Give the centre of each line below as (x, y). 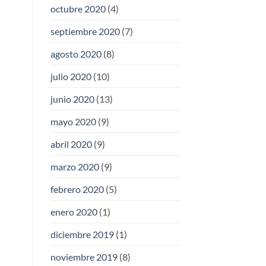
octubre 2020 (78, 9)
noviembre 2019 (84, 257)
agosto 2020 (76, 54)
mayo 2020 (73, 122)
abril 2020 (71, 144)
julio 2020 (71, 77)
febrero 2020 (77, 189)
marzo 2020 (75, 167)
